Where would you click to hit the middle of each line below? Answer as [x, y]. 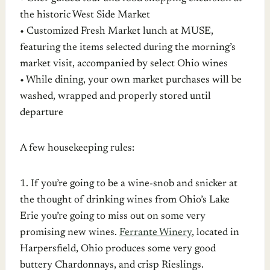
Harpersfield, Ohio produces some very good [118, 249]
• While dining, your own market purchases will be [131, 80]
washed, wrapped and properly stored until [115, 96]
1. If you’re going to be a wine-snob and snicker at [129, 184]
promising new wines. [70, 233]
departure [42, 113]
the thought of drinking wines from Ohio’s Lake [125, 200]
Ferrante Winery [155, 233]
